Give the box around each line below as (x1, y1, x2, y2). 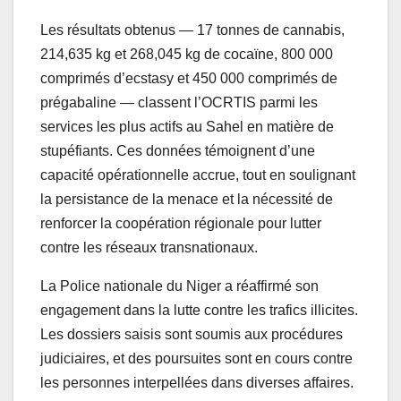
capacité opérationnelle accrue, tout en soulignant (40, 167, 355, 183)
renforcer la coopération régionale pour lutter (40, 216, 321, 232)
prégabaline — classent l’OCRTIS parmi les (40, 95, 318, 111)
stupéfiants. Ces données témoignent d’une (40, 143, 315, 159)
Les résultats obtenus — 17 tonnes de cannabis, (40, 22, 345, 38)
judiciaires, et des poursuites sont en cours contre (40, 351, 353, 367)
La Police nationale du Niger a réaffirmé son (40, 278, 319, 294)
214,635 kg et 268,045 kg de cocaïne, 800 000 (40, 47, 333, 63)
